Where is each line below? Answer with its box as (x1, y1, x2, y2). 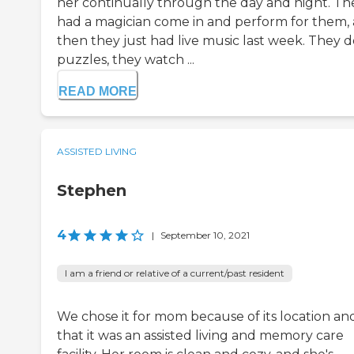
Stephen (57, 181, 126, 201)
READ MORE (58, 85, 137, 99)
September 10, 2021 (160, 229, 250, 242)
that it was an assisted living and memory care (57, 328, 344, 344)
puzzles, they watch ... (57, 52, 194, 68)
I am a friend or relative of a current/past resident (65, 267, 284, 280)
